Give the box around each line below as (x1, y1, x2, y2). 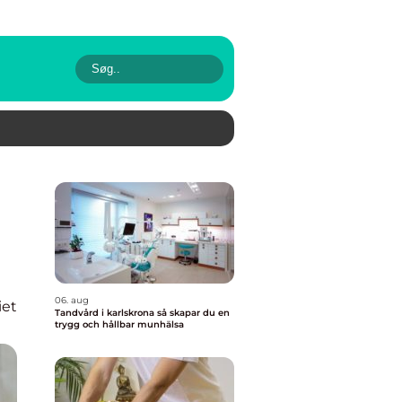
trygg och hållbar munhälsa (55, 319, 184, 330)
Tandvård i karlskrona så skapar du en (55, 307, 157, 319)
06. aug (55, 294, 89, 306)
